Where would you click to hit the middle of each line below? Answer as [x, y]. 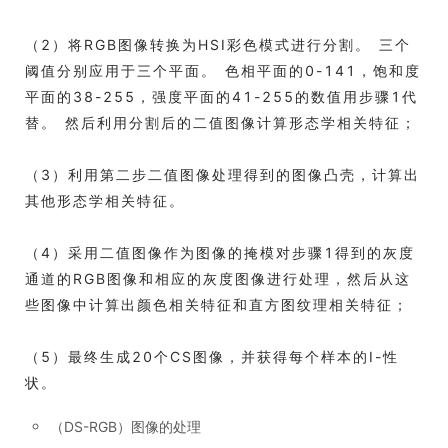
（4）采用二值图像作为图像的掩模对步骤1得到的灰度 [220, 252]
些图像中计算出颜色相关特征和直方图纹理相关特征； [217, 304]
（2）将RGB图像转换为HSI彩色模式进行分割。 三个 [218, 44]
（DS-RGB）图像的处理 [125, 426]
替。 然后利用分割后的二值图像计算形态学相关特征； [221, 122]
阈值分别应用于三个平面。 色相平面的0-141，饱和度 [223, 70]
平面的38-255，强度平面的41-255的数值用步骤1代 [221, 96]
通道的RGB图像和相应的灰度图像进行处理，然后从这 [218, 278]
